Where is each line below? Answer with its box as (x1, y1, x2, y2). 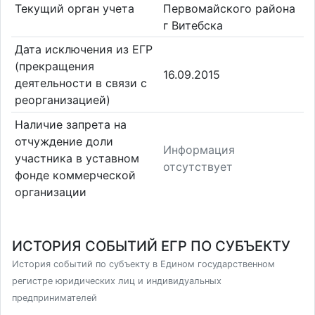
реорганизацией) (14, 93, 110, 108)
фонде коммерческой (14, 167, 136, 182)
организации (14, 184, 86, 199)
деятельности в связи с (14, 76, 147, 91)
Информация (163, 142, 235, 157)
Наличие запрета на (14, 117, 127, 131)
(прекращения (14, 59, 94, 74)
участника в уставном (14, 150, 139, 165)
